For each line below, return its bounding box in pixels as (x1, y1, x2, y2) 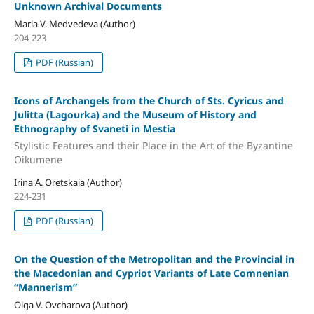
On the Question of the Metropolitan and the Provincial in (13, 252, 294, 266)
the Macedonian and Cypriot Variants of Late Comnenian (13, 266, 289, 280)
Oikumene (13, 152, 62, 166)
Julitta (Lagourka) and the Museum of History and (13, 108, 257, 122)
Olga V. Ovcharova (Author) (13, 298, 128, 311)
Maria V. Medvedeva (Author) (13, 18, 135, 31)
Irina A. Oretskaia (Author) (13, 175, 122, 189)
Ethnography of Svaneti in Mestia (13, 122, 175, 136)
